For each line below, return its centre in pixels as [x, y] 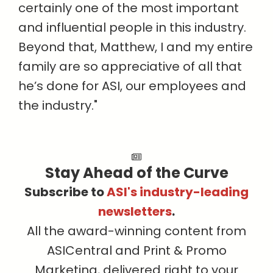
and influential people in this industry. [132, 28]
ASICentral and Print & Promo [136, 251]
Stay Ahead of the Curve [136, 173]
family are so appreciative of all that [130, 67]
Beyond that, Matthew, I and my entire [136, 47]
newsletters [135, 212]
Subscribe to [66, 192]
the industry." [58, 106]
